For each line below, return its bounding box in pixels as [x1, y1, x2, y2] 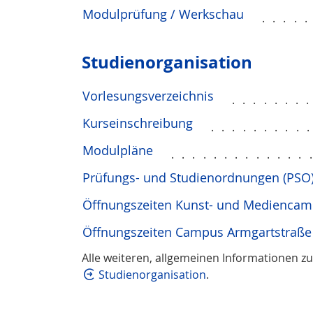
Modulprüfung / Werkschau [82, 6, 244, 22]
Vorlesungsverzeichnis [82, 87, 214, 104]
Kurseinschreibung [82, 115, 193, 131]
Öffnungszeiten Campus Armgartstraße [82, 224, 312, 240]
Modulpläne [82, 142, 153, 159]
